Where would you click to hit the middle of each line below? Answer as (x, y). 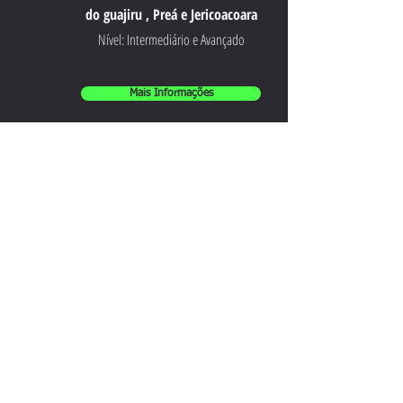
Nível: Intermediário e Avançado (171, 39)
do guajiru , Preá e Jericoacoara (171, 14)
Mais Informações (171, 93)
